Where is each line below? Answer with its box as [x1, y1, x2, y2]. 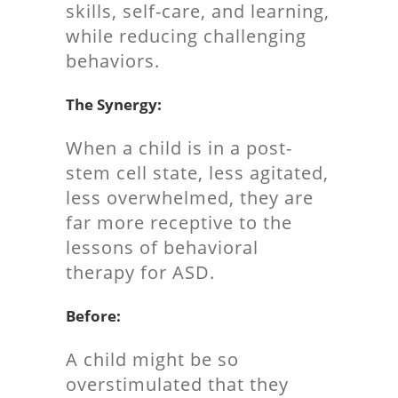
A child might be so [66, 347, 239, 371]
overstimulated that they [66, 372, 289, 396]
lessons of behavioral [66, 235, 259, 259]
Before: [66, 306, 121, 326]
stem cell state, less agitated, [66, 161, 329, 185]
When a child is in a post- [66, 136, 292, 160]
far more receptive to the [66, 211, 292, 235]
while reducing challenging [66, 24, 306, 48]
